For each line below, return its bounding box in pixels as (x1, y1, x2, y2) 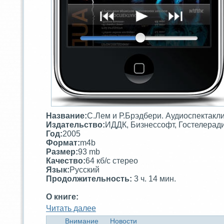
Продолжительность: (46, 174, 134, 183)
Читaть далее (46, 203, 96, 212)
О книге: (46, 192, 78, 201)
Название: (46, 111, 87, 120)
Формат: (46, 138, 80, 147)
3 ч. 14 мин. (134, 174, 176, 183)
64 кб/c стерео (85, 156, 138, 165)
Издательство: (46, 120, 105, 129)
